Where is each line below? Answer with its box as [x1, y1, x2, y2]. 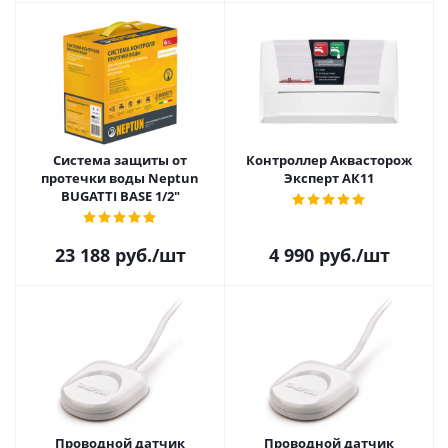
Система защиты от [53, 151, 187, 169]
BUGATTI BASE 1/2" [60, 187, 180, 205]
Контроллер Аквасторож [246, 151, 412, 169]
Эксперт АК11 [284, 169, 374, 187]
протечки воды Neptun [41, 169, 199, 187]
